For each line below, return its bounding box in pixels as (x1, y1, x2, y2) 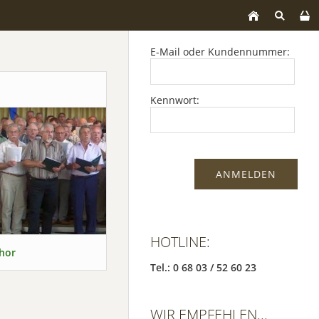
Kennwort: (150, 93, 199, 107)
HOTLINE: (150, 232, 210, 251)
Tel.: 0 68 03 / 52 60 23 (150, 261, 256, 274)
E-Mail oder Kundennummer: (150, 45, 290, 58)
